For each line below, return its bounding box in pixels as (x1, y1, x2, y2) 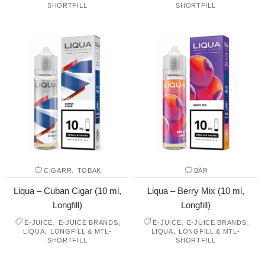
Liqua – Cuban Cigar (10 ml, (13, 185, 121, 196)
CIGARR (44, 166, 72, 174)
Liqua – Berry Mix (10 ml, (147, 185, 244, 196)
